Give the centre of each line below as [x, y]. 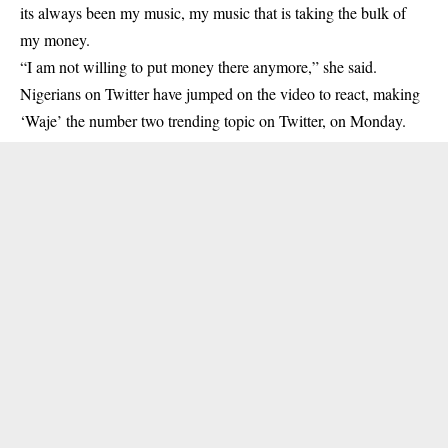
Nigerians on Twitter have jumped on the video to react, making [220, 93]
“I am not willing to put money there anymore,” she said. [198, 66]
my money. [55, 39]
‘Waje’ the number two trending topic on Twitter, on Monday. [213, 120]
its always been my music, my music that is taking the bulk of [213, 12]
